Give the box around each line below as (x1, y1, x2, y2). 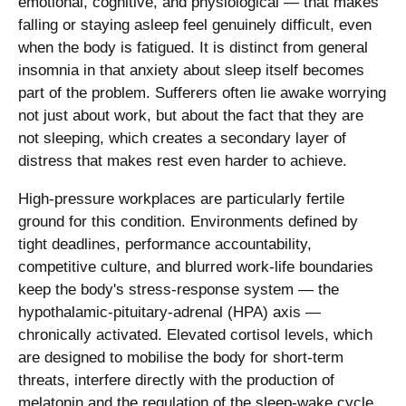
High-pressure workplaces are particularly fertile (18, 189, 344, 208)
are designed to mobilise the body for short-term (18, 348, 343, 366)
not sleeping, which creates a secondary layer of (18, 129, 346, 147)
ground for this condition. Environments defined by (18, 212, 358, 230)
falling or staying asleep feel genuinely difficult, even (18, 15, 372, 34)
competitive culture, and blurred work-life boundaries (18, 257, 373, 275)
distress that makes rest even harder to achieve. (18, 151, 347, 169)
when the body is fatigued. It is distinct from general (18, 38, 368, 56)
